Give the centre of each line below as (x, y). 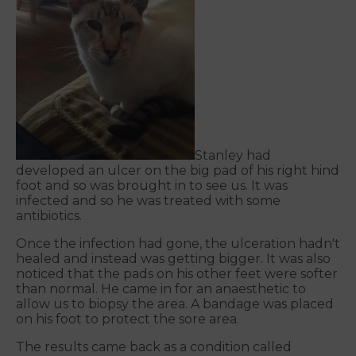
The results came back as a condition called (154, 346)
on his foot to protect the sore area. (128, 319)
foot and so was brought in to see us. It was (152, 185)
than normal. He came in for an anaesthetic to (161, 288)
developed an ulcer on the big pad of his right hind (178, 170)
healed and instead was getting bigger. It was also (173, 258)
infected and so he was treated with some (148, 200)
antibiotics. (49, 215)
